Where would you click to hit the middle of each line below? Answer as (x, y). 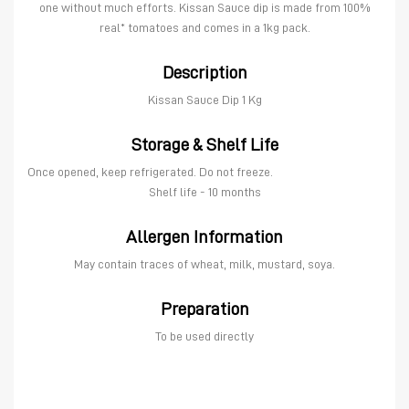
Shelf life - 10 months (204, 192)
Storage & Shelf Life (204, 144)
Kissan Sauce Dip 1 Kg (204, 100)
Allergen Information (204, 236)
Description (204, 72)
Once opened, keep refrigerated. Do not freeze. (150, 172)
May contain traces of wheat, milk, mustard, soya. (204, 264)
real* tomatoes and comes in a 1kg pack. (204, 27)
